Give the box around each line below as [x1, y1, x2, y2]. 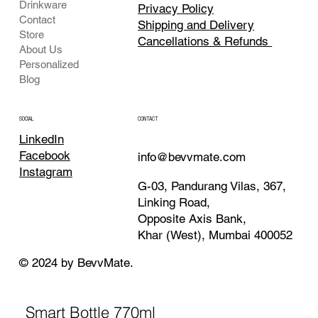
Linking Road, [138, 194, 211, 209]
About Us [18, 43, 62, 56]
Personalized [18, 58, 79, 71]
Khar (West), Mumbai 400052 [138, 227, 293, 242]
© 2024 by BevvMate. [18, 255, 137, 270]
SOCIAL [18, 115, 33, 122]
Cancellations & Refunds [138, 33, 273, 48]
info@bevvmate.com [138, 150, 246, 165]
